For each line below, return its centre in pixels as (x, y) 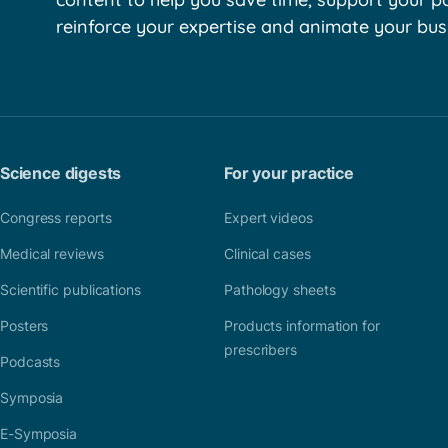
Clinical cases (267, 254)
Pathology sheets (280, 290)
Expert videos (268, 218)
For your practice (289, 173)
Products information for (302, 326)
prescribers (261, 350)
